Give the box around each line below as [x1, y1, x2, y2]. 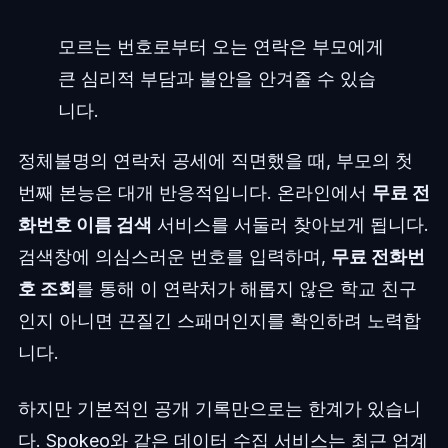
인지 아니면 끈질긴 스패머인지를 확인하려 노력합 [17, 310, 421, 332]
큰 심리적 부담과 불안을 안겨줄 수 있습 [57, 68, 376, 90]
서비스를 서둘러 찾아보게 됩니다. [151, 214, 429, 236]
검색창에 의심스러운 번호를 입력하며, [17, 246, 331, 268]
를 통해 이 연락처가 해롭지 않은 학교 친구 [75, 278, 417, 300]
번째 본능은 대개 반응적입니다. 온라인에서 [17, 182, 372, 204]
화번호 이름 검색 [17, 214, 152, 236]
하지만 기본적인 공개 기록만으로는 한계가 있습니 [17, 398, 421, 420]
